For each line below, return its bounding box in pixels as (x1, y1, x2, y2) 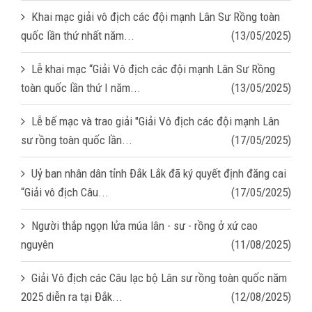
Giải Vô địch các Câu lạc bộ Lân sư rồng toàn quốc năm (31, 270, 287, 285)
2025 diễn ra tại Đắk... (21, 289, 123, 304)
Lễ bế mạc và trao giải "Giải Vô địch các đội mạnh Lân (31, 114, 279, 128)
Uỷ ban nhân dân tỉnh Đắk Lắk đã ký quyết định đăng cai (31, 166, 286, 180)
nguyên (21, 237, 54, 251)
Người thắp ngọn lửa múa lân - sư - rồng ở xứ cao (31, 218, 258, 233)
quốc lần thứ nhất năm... (21, 28, 134, 42)
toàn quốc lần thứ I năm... (21, 80, 141, 95)
